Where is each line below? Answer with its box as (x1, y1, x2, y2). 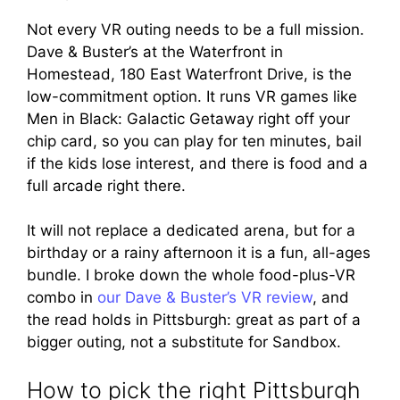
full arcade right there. (27, 176, 186, 195)
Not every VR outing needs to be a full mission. (27, 20, 364, 38)
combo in (27, 288, 97, 306)
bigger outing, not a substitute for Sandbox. (27, 333, 341, 351)
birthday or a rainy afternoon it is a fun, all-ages (27, 244, 371, 262)
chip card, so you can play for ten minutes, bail (27, 131, 362, 150)
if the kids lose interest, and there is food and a (27, 154, 368, 172)
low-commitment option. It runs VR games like (27, 87, 357, 105)
